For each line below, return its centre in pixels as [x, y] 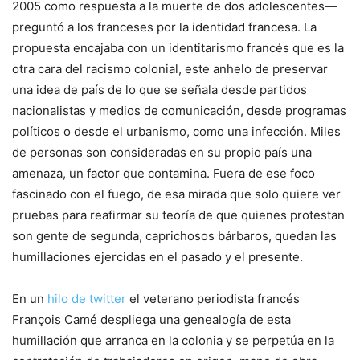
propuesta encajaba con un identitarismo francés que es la [178, 48]
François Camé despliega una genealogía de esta [151, 320]
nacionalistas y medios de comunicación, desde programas [179, 111]
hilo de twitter [87, 299]
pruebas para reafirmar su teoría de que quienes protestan [178, 215]
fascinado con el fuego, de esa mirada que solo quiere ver [176, 194]
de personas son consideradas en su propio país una [162, 153]
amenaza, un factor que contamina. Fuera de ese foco [164, 174]
